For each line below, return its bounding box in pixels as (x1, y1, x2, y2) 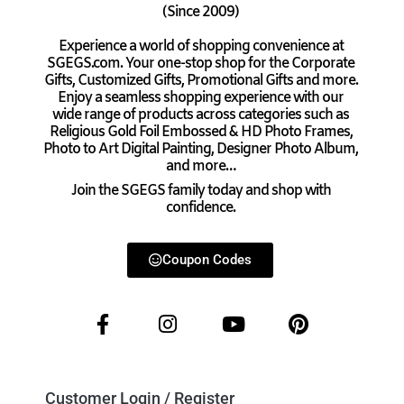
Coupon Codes (161, 251, 252, 268)
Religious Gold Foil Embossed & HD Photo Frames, (49, 122, 353, 142)
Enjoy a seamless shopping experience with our (58, 87, 344, 107)
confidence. (166, 198, 235, 218)
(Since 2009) (162, 3, 239, 23)
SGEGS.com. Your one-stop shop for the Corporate (47, 53, 354, 73)
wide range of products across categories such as (52, 105, 349, 124)
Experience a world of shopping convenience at (58, 36, 344, 56)
